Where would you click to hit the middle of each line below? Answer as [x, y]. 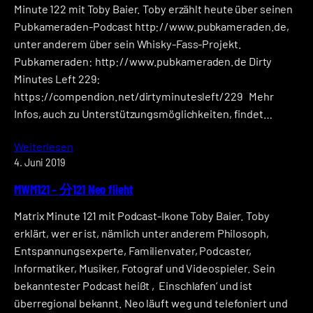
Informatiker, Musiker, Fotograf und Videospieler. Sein [145, 268]
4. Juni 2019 [40, 163]
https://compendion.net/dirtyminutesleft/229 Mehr [144, 96]
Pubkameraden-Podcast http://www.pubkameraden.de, [152, 27]
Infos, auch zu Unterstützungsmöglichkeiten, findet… [143, 114]
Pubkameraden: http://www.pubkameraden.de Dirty [143, 61]
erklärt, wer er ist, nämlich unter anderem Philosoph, [141, 233]
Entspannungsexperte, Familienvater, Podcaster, [133, 251]
